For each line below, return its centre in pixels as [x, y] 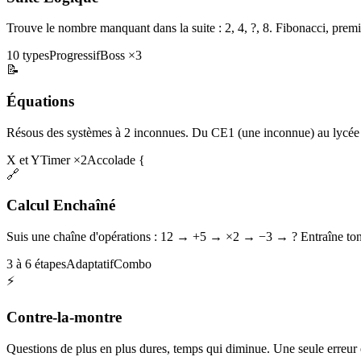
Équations [40, 101]
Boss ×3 [121, 56]
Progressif [75, 56]
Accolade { [116, 160]
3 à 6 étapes [36, 264]
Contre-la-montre [64, 317]
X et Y [23, 160]
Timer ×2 [64, 160]
